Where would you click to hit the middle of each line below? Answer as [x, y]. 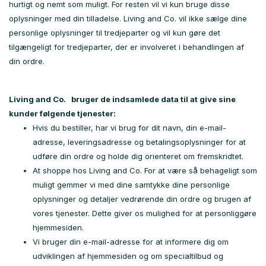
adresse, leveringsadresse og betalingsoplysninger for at [139, 142]
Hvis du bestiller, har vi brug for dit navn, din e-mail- [129, 128]
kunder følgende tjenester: [62, 113]
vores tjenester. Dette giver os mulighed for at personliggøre [145, 213]
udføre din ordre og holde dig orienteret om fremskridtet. [138, 156]
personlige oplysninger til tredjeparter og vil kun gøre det [115, 33]
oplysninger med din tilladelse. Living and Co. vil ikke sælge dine [128, 18]
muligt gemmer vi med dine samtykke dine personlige [131, 185]
